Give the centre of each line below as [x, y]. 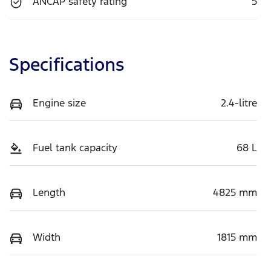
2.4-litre [239, 103]
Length [49, 193]
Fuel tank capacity [75, 148]
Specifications [67, 65]
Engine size [59, 103]
